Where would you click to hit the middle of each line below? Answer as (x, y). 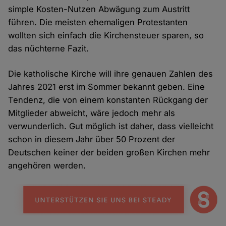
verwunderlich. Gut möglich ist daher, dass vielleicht (111, 126)
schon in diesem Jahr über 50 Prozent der (92, 139)
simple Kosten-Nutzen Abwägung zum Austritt (99, 9)
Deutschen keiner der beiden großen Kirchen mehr (109, 153)
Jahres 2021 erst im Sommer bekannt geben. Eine (107, 87)
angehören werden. (47, 166)
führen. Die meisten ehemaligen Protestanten (98, 22)
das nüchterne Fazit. (49, 49)
